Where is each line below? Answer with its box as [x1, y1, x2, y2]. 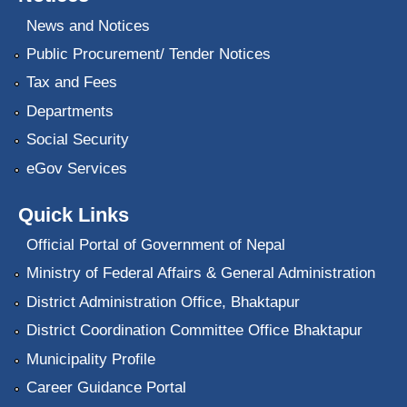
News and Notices [25, 16, 150, 35]
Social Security [25, 131, 129, 149]
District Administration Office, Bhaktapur [25, 293, 300, 311]
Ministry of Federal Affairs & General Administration [25, 264, 375, 283]
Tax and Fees [25, 74, 117, 92]
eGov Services [25, 159, 127, 177]
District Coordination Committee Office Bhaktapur [25, 322, 362, 340]
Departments [25, 102, 114, 120]
